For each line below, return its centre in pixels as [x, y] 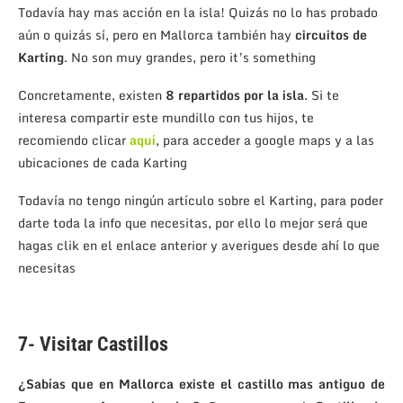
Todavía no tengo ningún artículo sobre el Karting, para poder [201, 200]
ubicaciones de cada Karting [103, 162]
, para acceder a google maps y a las [265, 139]
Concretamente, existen [92, 94]
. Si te [322, 94]
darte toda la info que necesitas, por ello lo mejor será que [193, 222]
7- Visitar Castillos [93, 344]
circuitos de [331, 34]
